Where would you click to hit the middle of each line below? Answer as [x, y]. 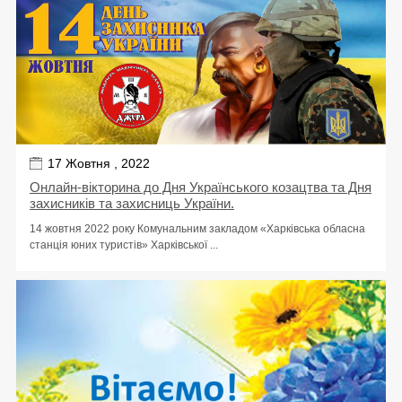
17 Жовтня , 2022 [99, 163]
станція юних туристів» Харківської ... [124, 245]
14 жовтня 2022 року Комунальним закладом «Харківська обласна [197, 228]
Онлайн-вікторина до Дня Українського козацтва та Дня [201, 187]
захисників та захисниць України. [132, 203]
